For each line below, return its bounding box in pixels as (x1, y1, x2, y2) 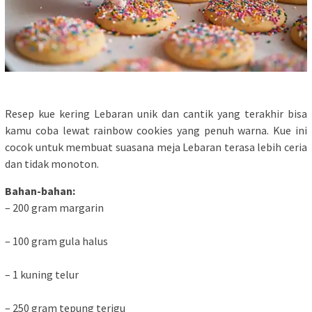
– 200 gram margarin (5, 201, 104, 215)
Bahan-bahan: (5, 184, 75, 198)
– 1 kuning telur (5, 267, 79, 282)
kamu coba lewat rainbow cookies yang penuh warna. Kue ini (5, 123, 307, 138)
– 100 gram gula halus (5, 234, 108, 249)
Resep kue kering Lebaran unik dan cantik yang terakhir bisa (5, 107, 307, 121)
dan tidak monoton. (5, 157, 99, 171)
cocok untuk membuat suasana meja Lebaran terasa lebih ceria (5, 140, 307, 155)
